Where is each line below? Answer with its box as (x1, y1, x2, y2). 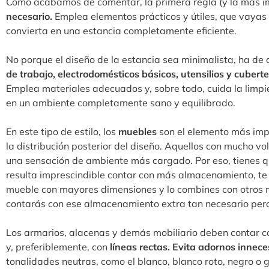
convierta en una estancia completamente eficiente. (6, 25, 239, 37)
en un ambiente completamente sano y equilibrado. (6, 97, 235, 109)
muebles (116, 125, 157, 138)
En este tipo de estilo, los (6, 125, 116, 138)
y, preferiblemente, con (6, 241, 110, 253)
